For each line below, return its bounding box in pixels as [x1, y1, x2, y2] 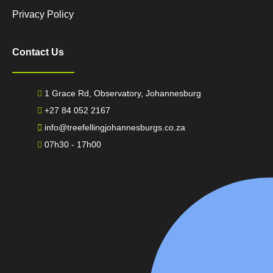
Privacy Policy [12, 9, 74, 20]
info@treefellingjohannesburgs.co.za [44, 122, 186, 133]
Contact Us [12, 47, 64, 58]
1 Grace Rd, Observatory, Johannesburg [44, 88, 202, 99]
